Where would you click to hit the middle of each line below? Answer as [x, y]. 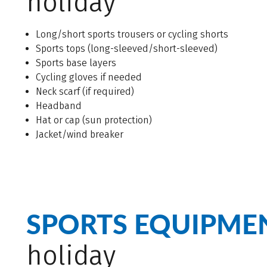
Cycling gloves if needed [89, 77]
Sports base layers [76, 63]
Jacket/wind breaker [80, 135]
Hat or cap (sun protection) [94, 120]
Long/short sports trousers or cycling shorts [132, 35]
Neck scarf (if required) [85, 92]
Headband [59, 106]
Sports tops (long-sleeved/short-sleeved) [127, 49]
